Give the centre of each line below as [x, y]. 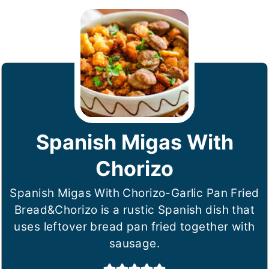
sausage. [134, 243]
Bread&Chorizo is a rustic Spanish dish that [134, 210]
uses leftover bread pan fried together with [134, 226]
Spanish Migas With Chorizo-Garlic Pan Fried [134, 193]
